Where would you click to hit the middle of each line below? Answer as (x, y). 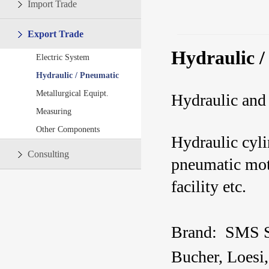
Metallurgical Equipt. (72, 93)
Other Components (68, 129)
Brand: (194, 232)
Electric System (63, 57)
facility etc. (209, 186)
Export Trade (56, 34)
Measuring (54, 111)
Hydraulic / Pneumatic (77, 75)
